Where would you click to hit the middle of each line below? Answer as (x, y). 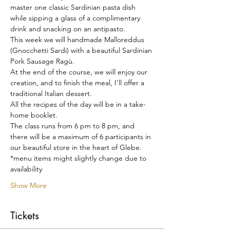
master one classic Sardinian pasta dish (74, 7)
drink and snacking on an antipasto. (68, 28)
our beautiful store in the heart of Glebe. (76, 147)
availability (26, 169)
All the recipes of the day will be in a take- (78, 104)
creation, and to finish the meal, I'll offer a (78, 82)
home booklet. (34, 115)
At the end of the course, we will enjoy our (80, 72)
